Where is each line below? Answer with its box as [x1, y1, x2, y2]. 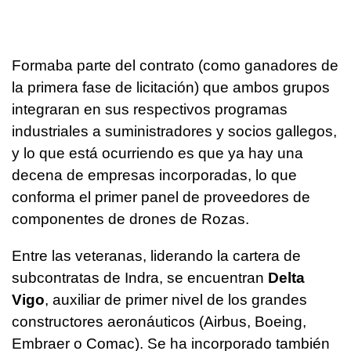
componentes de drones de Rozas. [12, 210, 249, 227]
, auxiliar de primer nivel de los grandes [45, 291, 307, 308]
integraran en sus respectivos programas [12, 100, 288, 118]
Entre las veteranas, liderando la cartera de [12, 247, 301, 264]
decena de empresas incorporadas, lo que [12, 166, 297, 183]
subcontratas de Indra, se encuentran [12, 269, 268, 286]
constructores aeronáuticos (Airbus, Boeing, [12, 313, 306, 330]
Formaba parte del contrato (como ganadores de [12, 56, 338, 74]
